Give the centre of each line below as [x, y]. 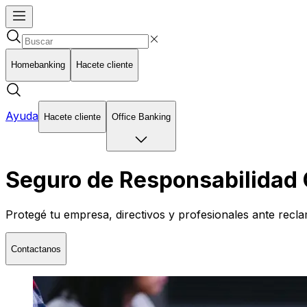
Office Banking [141, 116]
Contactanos [36, 249]
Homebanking [38, 65]
